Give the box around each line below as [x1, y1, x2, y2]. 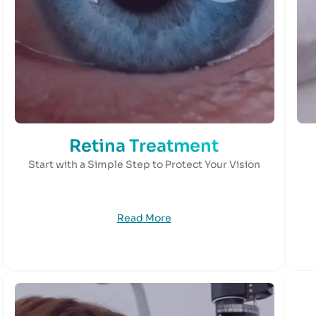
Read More [116, 212, 171, 224]
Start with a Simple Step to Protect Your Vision [28, 158, 260, 171]
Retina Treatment [69, 135, 219, 157]
